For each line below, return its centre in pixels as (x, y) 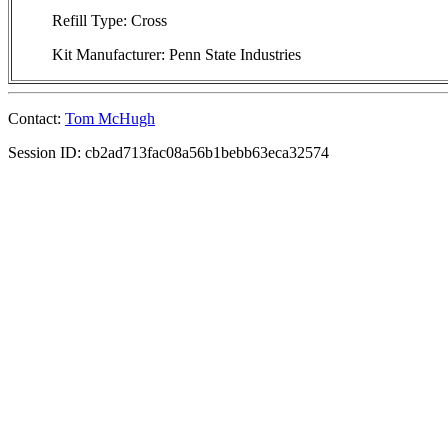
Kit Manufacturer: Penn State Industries (177, 54)
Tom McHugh (110, 118)
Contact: (36, 118)
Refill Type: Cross (110, 20)
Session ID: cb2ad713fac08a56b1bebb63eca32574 (168, 152)
